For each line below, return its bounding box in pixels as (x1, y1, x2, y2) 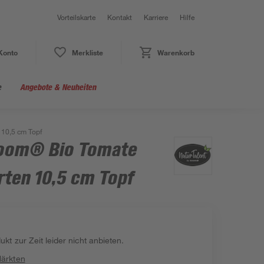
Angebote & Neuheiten (20, 82, 96, 92)
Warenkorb (157, 48, 194, 57)
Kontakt (107, 12, 132, 22)
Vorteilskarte (57, 12, 95, 22)
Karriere (144, 12, 168, 22)
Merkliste (71, 48, 103, 57)
